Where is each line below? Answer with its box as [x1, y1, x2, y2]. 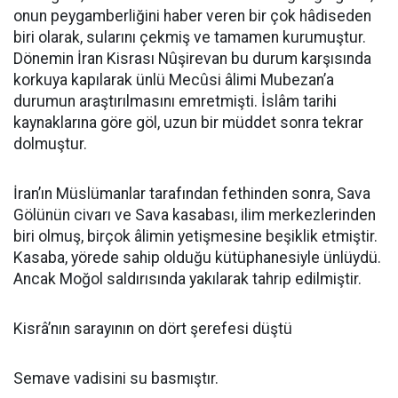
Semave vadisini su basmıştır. [13, 370, 219, 387]
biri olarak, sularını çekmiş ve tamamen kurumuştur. [13, 28, 366, 46]
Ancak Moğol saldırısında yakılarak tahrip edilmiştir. [13, 270, 362, 288]
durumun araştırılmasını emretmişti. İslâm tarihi [13, 92, 337, 110]
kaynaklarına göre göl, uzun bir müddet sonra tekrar [13, 114, 363, 131]
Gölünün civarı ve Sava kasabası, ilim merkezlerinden [13, 206, 376, 224]
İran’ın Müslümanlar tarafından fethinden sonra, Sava [13, 185, 370, 203]
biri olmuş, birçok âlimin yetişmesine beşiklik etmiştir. [13, 227, 378, 245]
